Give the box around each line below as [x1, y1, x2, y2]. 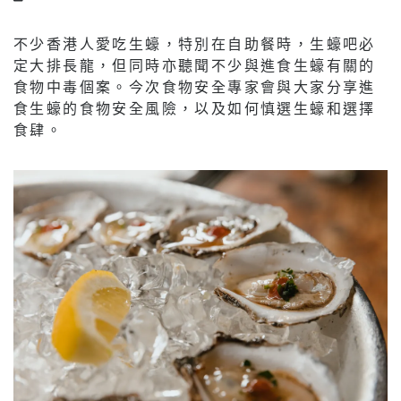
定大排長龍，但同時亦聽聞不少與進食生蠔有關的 [13, 55, 376, 73]
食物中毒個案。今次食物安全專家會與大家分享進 [13, 77, 376, 95]
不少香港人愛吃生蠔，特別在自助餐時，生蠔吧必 [13, 34, 376, 52]
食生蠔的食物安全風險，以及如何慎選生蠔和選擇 [13, 98, 376, 116]
